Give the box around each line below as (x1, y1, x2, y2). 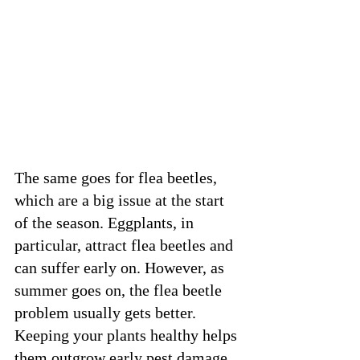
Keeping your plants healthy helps (14, 325, 241, 344)
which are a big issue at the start (14, 190, 228, 209)
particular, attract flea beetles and (14, 235, 237, 254)
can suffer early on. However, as (14, 258, 228, 276)
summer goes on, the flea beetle (14, 280, 226, 299)
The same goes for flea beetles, (14, 168, 221, 186)
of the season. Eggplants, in (14, 213, 198, 231)
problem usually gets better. (14, 303, 200, 321)
